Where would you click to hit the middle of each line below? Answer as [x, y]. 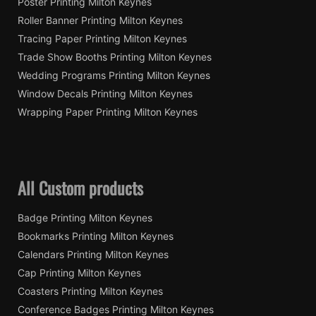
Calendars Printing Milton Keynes [93, 254]
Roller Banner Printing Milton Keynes [100, 20]
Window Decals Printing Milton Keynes [105, 94]
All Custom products [80, 187]
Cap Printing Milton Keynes [79, 272]
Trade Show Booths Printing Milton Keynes [115, 57]
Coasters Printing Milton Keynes [90, 291]
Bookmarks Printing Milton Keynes [96, 236]
